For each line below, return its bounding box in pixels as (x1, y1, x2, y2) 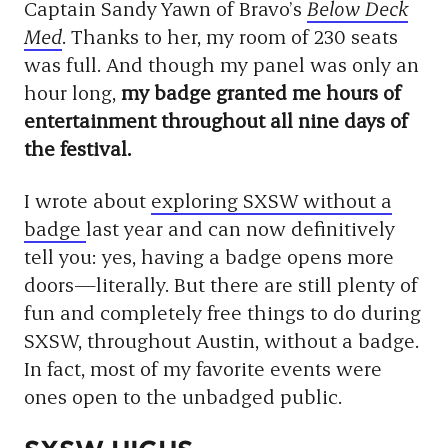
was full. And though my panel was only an (24, 51, 419, 77)
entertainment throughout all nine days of (24, 107, 408, 133)
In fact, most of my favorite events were (24, 355, 382, 381)
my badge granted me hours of (121, 79, 401, 105)
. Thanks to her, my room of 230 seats (62, 23, 398, 49)
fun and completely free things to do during (24, 299, 421, 325)
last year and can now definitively (86, 215, 395, 241)
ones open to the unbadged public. (24, 383, 342, 409)
